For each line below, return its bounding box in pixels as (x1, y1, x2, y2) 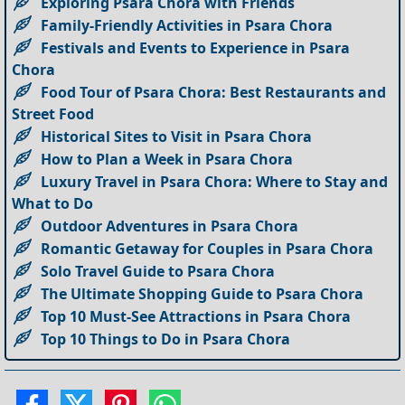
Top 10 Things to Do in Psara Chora (41, 329, 291, 350)
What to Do (12, 193, 94, 214)
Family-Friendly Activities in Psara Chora (41, 15, 334, 36)
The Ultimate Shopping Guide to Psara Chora (41, 284, 364, 305)
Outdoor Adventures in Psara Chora (41, 216, 299, 237)
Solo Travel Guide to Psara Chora (41, 261, 276, 282)
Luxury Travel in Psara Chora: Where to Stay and (41, 172, 389, 193)
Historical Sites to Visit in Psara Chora (41, 127, 313, 147)
